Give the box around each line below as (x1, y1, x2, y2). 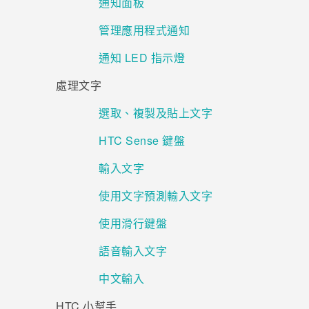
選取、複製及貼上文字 (99, 105, 212, 121)
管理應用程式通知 (99, 22, 190, 39)
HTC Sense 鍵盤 (99, 132, 185, 149)
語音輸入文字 (99, 243, 167, 259)
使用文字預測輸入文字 (99, 188, 212, 204)
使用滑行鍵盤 (99, 215, 167, 232)
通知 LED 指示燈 (99, 50, 185, 66)
